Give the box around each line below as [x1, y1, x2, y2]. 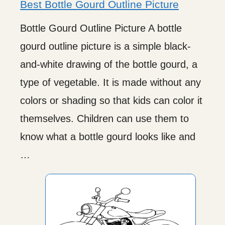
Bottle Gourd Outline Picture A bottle [20, 22, 182, 34]
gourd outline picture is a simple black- [20, 40, 191, 52]
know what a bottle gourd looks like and [20, 131, 195, 142]
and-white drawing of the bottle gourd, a [20, 58, 197, 70]
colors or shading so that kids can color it [20, 94, 202, 106]
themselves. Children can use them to [20, 113, 189, 124]
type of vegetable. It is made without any [20, 76, 201, 88]
